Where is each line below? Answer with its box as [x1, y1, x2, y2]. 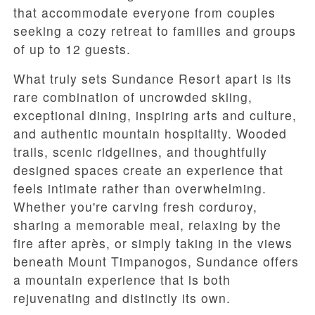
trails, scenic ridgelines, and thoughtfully [13, 143, 267, 161]
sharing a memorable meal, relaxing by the [13, 216, 281, 234]
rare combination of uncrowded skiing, [13, 88, 252, 106]
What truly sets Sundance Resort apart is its [13, 70, 292, 88]
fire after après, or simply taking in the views [13, 234, 292, 252]
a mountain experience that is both [13, 271, 231, 289]
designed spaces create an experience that [13, 161, 283, 179]
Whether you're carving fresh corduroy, [13, 198, 257, 216]
